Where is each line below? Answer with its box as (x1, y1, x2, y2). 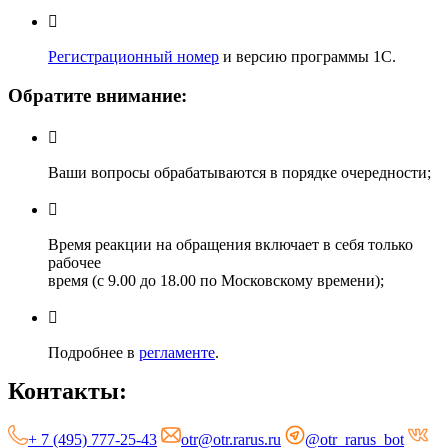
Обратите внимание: (8, 85, 187, 107)
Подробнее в (48, 343, 139, 361)
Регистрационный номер (48, 48, 219, 66)
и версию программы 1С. (219, 48, 396, 66)
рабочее (48, 253, 101, 271)
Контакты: (8, 377, 127, 404)
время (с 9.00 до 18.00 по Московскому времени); (48, 271, 384, 289)
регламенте (139, 343, 215, 361)
